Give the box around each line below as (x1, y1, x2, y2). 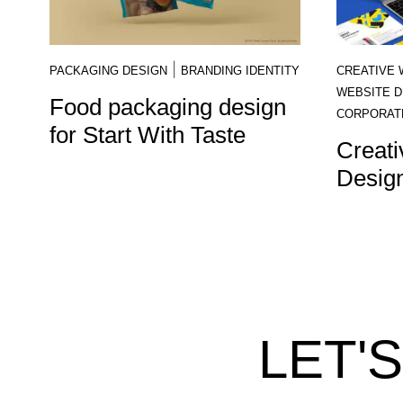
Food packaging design (49, 94, 286, 121)
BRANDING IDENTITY (181, 64, 300, 77)
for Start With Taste (49, 121, 246, 148)
